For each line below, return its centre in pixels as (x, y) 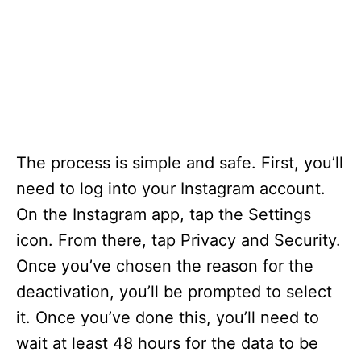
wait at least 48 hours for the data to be (167, 344)
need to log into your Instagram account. (171, 189)
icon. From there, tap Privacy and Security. (178, 241)
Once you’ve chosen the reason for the (165, 266)
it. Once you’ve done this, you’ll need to (168, 318)
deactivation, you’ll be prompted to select (174, 292)
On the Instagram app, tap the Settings (164, 215)
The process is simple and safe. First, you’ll (180, 163)
